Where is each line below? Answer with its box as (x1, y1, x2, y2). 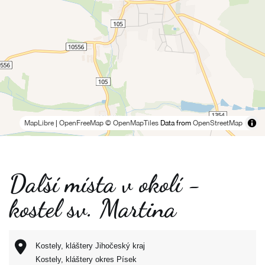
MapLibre (24, 119, 54, 127)
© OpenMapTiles (105, 119, 159, 127)
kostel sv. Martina (9, 193, 176, 224)
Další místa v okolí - (9, 169, 201, 199)
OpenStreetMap (193, 119, 243, 127)
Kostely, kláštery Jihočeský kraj (35, 241, 145, 250)
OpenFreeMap (59, 119, 104, 127)
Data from (159, 119, 193, 127)
